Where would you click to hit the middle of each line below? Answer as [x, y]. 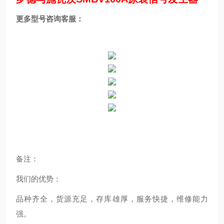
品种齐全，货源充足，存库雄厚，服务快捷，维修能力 [112, 199]
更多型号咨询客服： [50, 19]
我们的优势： [38, 179]
